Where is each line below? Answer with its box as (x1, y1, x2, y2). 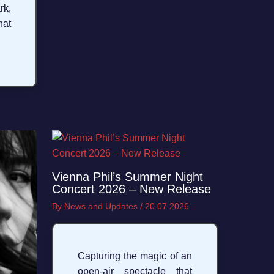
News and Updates (64, 201, 140, 212)
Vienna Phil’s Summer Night (51, 170, 203, 184)
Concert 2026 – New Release (51, 182, 211, 196)
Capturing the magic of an (77, 251, 192, 262)
